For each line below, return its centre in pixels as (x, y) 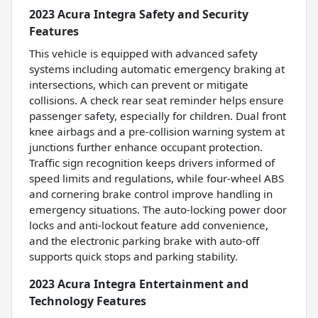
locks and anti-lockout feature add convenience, (149, 225)
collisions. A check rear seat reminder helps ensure (157, 100)
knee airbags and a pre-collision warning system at (157, 132)
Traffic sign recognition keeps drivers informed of (152, 163)
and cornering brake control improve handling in (151, 194)
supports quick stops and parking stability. (133, 257)
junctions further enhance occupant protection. (146, 147)
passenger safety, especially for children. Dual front (158, 116)
